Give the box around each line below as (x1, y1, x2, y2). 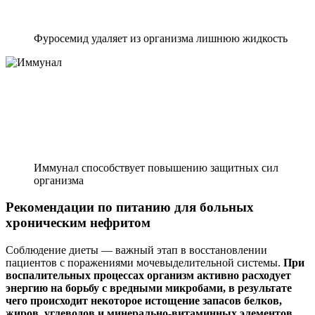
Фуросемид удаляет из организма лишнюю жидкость (34, 32, 288, 44)
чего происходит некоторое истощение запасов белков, (6, 295, 282, 307)
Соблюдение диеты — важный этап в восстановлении (6, 244, 267, 257)
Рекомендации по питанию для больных (6, 200, 254, 215)
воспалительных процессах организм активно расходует (6, 269, 291, 282)
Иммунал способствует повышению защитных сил (34, 161, 278, 174)
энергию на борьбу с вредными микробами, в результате (6, 282, 292, 295)
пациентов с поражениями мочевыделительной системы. (6, 257, 283, 269)
